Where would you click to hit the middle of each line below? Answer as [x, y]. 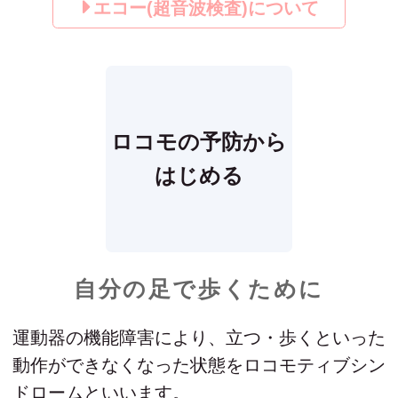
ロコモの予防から [199, 142]
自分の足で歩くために [199, 289]
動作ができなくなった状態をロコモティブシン [199, 366]
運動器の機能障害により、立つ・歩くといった [199, 338]
